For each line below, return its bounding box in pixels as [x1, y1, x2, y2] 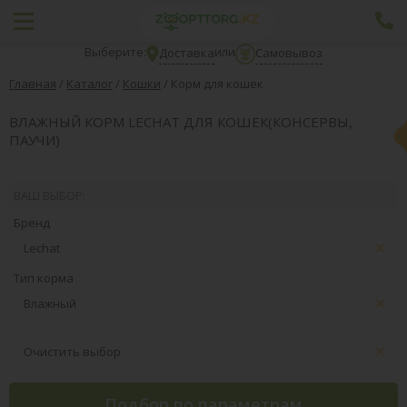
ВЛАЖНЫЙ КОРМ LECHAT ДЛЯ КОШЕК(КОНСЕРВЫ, [9, 112, 352, 131]
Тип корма [14, 269, 74, 286]
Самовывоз [255, 44, 323, 61]
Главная [9, 75, 56, 92]
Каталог [66, 75, 113, 92]
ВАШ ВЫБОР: [14, 186, 85, 203]
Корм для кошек [171, 75, 263, 92]
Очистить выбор [24, 342, 121, 360]
